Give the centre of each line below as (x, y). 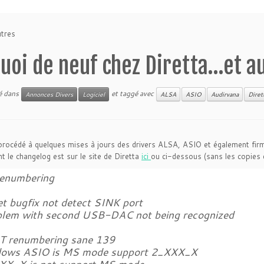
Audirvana (225, 94)
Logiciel (94, 94)
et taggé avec (133, 93)
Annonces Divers (49, 94)
